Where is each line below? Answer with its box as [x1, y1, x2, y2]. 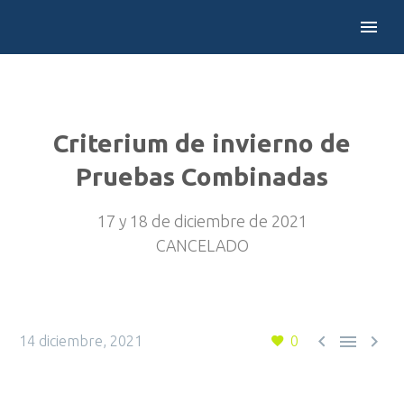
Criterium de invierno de [53, 129, 351, 157]
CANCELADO [155, 236, 249, 254]
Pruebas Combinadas [76, 162, 328, 190]
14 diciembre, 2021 [19, 333, 142, 349]
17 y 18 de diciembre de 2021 [96, 212, 308, 230]
